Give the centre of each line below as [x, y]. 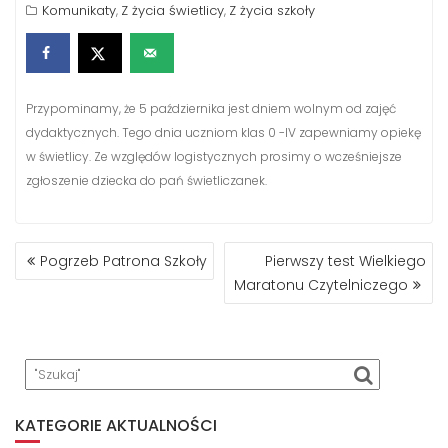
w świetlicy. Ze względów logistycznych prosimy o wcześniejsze [214, 157]
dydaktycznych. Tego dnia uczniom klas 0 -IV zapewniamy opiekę [223, 133]
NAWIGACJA [76, 252]
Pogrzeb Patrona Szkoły [123, 261]
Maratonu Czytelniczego [321, 285]
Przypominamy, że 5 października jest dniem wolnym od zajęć [211, 109]
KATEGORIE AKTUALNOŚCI [116, 426]
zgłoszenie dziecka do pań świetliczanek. [146, 181]
